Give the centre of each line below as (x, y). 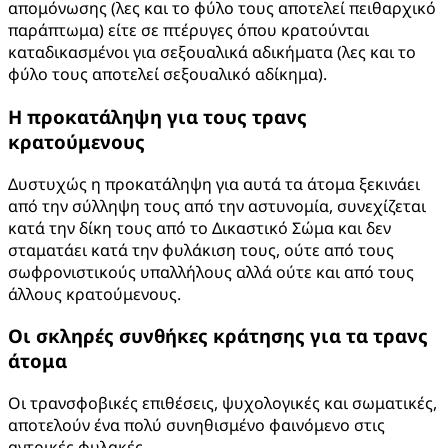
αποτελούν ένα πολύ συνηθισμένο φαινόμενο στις (196, 424)
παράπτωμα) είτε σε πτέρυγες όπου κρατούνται (188, 30)
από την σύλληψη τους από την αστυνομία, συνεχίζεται (217, 205)
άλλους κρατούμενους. (94, 293)
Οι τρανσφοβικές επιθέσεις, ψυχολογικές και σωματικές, (222, 402)
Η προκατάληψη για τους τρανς (157, 116)
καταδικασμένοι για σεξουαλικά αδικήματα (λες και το (212, 52)
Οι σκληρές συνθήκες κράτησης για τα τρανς (218, 336)
